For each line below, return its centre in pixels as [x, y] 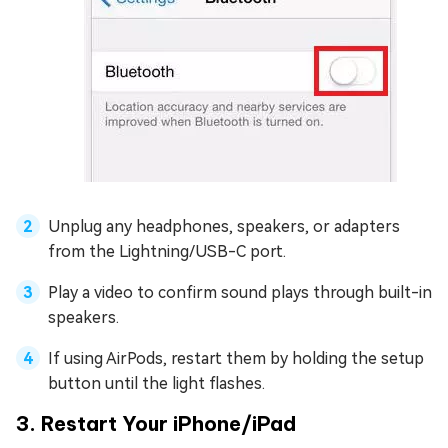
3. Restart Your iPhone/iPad [156, 424]
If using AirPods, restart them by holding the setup [236, 359]
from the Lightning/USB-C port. [167, 252]
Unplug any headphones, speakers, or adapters [224, 227]
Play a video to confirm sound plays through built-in [240, 293]
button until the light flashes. [156, 384]
